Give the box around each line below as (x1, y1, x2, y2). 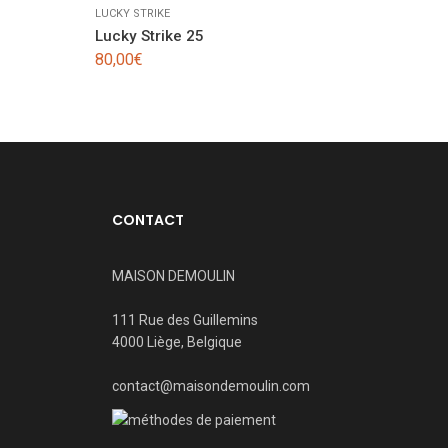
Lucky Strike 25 (94, 26, 204, 45)
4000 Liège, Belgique (112, 334, 242, 351)
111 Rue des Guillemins (112, 312, 258, 329)
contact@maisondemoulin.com (112, 378, 310, 395)
